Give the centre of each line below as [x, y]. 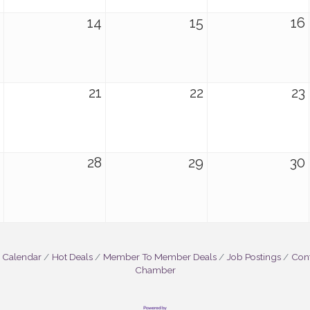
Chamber [155, 270]
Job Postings [254, 256]
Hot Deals [72, 256]
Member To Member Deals [160, 256]
